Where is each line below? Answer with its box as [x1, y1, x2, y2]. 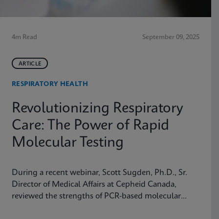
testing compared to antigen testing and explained [12, 203, 193, 212]
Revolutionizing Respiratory [12, 101, 183, 116]
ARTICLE [19, 61, 42, 67]
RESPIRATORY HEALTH [12, 81, 88, 88]
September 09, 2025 [142, 34, 199, 41]
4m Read [12, 34, 37, 41]
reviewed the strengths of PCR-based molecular [12, 192, 181, 200]
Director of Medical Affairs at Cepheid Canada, [12, 180, 176, 189]
